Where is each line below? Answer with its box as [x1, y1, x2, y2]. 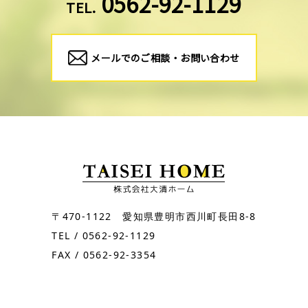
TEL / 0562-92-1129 [52, 229, 156, 243]
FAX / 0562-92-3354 [52, 248, 157, 262]
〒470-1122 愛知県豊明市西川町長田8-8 [52, 210, 256, 223]
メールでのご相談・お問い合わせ [91, 51, 240, 65]
